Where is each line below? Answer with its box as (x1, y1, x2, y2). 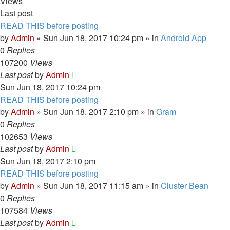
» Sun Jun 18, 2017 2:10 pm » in (34, 106, 156, 118)
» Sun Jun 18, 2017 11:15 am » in (34, 180, 161, 191)
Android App (161, 32, 206, 44)
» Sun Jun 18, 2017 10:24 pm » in (34, 32, 161, 44)
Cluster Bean (161, 180, 208, 191)
